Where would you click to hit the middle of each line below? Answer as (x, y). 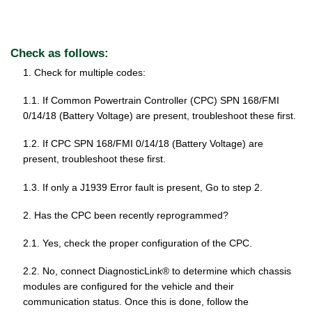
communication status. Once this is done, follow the (136, 302)
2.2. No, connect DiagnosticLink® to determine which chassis (157, 271)
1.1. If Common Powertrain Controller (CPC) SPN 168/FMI (151, 101)
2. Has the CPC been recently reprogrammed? (126, 215)
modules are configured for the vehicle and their (128, 287)
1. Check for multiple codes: (84, 72)
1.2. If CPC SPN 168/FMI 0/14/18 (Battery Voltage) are (143, 144)
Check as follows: (60, 53)
